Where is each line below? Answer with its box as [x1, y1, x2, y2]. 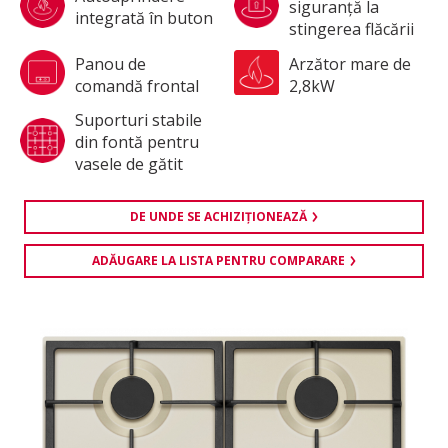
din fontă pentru [75, 131, 199, 153]
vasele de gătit [75, 153, 183, 175]
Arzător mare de [289, 52, 411, 75]
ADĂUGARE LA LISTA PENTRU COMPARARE [92, 252, 345, 269]
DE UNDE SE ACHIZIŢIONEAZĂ [130, 208, 307, 225]
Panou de [75, 52, 146, 75]
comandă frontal [75, 74, 199, 97]
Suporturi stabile [75, 109, 202, 131]
